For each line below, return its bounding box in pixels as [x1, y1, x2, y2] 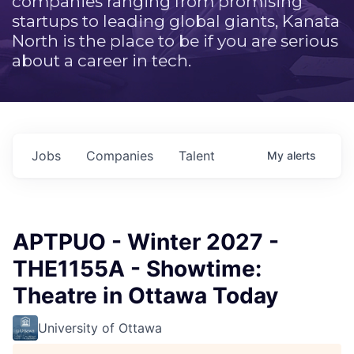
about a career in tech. [12, 51, 191, 70]
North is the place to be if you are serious [12, 31, 338, 51]
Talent [179, 148, 215, 164]
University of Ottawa [38, 320, 162, 336]
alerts [287, 149, 316, 162]
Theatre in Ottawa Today [13, 282, 278, 309]
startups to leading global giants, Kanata [12, 11, 340, 31]
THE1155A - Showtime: [13, 255, 262, 282]
